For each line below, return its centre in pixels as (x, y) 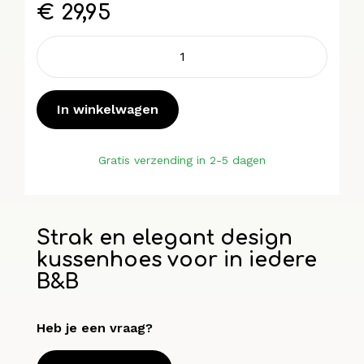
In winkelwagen (108, 109)
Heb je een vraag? (95, 327)
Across (57, 45)
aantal (55, 85)
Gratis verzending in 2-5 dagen (182, 160)
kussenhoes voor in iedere (177, 260)
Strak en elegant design (165, 238)
